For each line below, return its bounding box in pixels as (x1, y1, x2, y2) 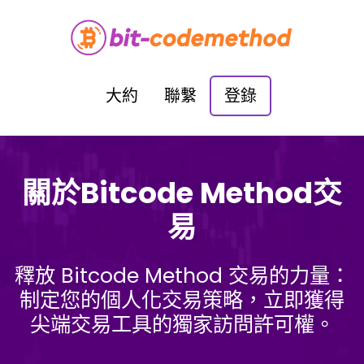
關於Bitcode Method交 (22, 173, 342, 213)
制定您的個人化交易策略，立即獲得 (19, 286, 344, 314)
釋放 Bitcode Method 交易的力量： (14, 262, 350, 290)
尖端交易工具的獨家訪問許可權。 (29, 310, 335, 339)
